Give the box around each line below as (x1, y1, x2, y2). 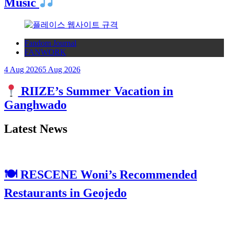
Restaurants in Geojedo (4, 186, 127, 200)
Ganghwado (4, 98, 67, 112)
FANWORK (24, 47, 66, 56)
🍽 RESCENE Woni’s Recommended (4, 168, 197, 182)
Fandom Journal (24, 38, 76, 47)
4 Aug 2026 (4, 65, 42, 74)
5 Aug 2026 (42, 65, 80, 74)
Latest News (4, 122, 67, 136)
